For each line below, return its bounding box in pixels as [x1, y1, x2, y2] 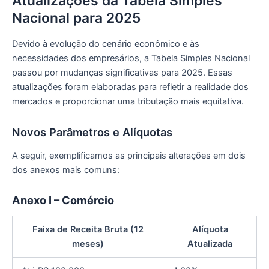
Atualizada [187, 238, 232, 249]
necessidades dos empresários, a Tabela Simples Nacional [12, 53, 250, 64]
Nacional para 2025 [12, 9, 141, 26]
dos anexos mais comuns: [12, 165, 119, 176]
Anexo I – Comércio [12, 193, 114, 207]
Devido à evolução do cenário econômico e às [12, 38, 199, 50]
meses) [71, 238, 104, 249]
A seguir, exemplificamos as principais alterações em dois [12, 150, 246, 162]
